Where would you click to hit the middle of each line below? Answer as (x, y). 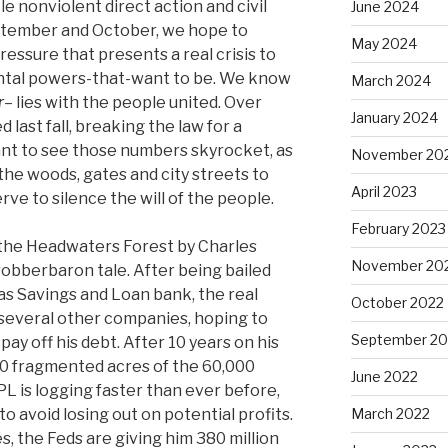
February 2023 (398, 228)
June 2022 (384, 376)
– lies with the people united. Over (133, 102)
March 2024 (390, 80)
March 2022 (390, 413)
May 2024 (383, 43)
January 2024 (394, 117)
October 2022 (397, 302)
